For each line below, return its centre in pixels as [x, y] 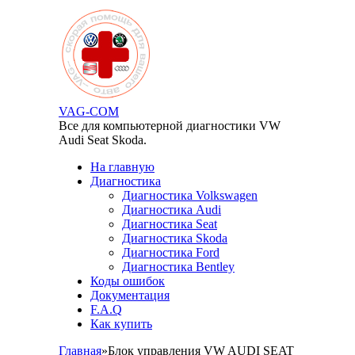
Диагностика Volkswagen [190, 195]
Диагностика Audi [172, 210]
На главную [122, 167]
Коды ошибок [128, 281]
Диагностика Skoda [175, 238]
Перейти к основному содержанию [101, 13]
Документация [130, 295]
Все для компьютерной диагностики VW [170, 126]
